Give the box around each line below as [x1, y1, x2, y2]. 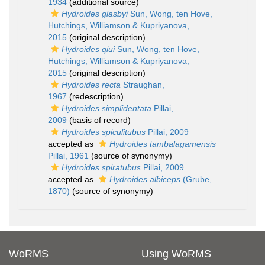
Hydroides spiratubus [62, 163, 141, 172]
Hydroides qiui [62, 44, 115, 54]
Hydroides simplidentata [62, 104, 151, 113]
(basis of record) [67, 115, 131, 125]
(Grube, [180, 174, 212, 184]
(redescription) [67, 92, 124, 101]
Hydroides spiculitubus [62, 127, 146, 137]
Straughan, [121, 80, 164, 89]
